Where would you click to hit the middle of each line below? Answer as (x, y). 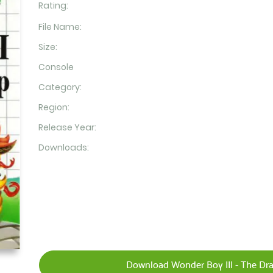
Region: (54, 107)
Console (56, 67)
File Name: (60, 27)
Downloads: (63, 147)
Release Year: (67, 127)
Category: (60, 87)
